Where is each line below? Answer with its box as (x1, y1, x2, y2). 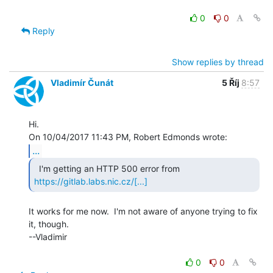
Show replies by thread (172, 56, 264, 67)
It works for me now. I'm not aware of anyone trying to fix (29, 205, 258, 216)
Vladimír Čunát (51, 77, 113, 88)
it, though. (29, 218, 69, 229)
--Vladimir (29, 231, 67, 242)
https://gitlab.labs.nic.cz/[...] (34, 175, 147, 186)
